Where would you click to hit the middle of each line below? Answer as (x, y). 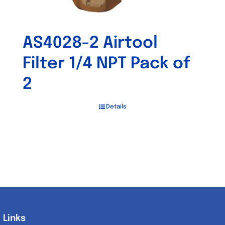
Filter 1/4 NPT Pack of (106, 64)
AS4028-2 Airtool (90, 43)
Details (116, 107)
